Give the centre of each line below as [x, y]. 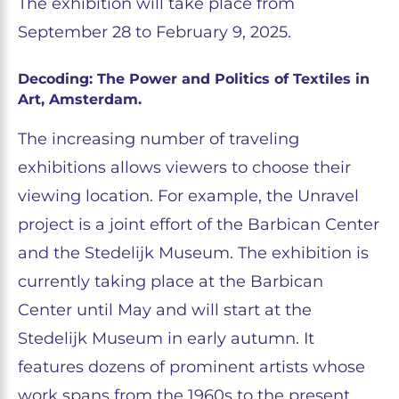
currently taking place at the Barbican [171, 281]
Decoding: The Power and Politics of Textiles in [194, 79]
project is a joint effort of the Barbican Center [199, 224]
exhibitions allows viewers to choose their [184, 167]
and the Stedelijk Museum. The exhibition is [193, 253]
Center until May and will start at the [165, 310]
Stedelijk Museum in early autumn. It [166, 338]
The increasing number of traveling [159, 139]
